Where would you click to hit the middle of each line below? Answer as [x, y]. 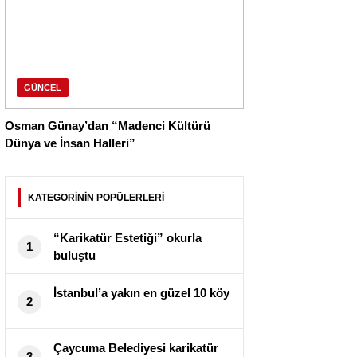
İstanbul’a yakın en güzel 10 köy [141, 293]
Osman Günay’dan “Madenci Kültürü [108, 126]
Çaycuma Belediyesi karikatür [136, 348]
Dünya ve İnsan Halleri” [70, 143]
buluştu [75, 256]
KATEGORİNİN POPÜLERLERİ [96, 198]
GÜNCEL [43, 88]
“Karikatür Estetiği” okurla [127, 238]
